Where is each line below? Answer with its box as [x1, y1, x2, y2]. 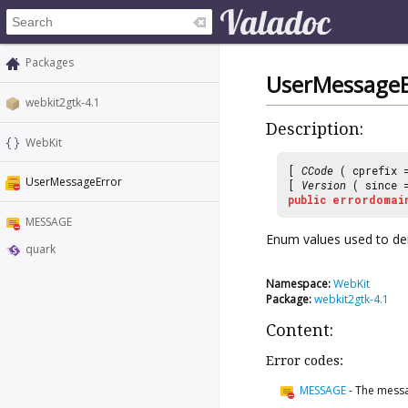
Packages [25, 55, 74, 70]
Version [301, 177, 346, 192]
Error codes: [266, 352, 343, 368]
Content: [266, 320, 333, 340]
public [288, 191, 326, 207]
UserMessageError [25, 174, 122, 190]
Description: [266, 119, 363, 139]
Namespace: [266, 275, 331, 291]
